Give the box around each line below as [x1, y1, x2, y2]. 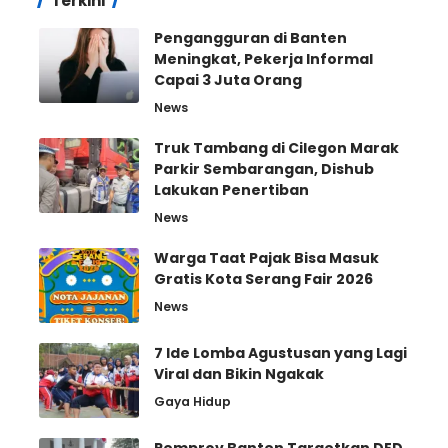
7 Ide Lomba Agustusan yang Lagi [154, 342, 407, 363]
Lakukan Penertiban [154, 179, 309, 200]
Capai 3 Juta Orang [154, 69, 302, 90]
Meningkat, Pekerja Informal [154, 48, 373, 69]
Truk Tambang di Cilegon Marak [154, 137, 399, 158]
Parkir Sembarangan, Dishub [154, 158, 374, 179]
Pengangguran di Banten [154, 27, 347, 48]
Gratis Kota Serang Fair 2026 [154, 268, 373, 289]
